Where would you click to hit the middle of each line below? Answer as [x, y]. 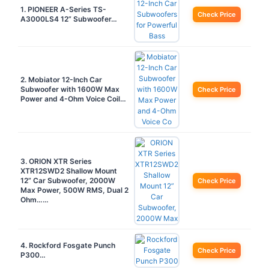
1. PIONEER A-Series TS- [63, 9]
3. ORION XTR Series [56, 161]
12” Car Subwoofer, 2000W [68, 180]
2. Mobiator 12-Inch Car [61, 79]
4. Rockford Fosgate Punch [68, 245]
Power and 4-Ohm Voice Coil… [73, 98]
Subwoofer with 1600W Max [70, 89]
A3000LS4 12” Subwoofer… [69, 19]
